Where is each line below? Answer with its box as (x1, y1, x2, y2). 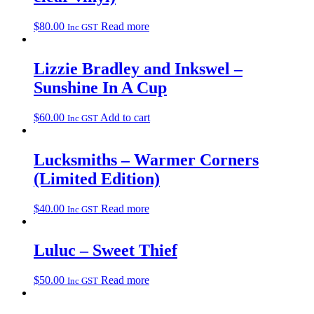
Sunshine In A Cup (34, 78, 167, 97)
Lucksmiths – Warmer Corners (34, 150, 259, 169)
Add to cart (100, 111, 150, 123)
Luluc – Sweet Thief (34, 241, 177, 260)
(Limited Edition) (34, 169, 160, 188)
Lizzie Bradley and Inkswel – (34, 59, 243, 78)
